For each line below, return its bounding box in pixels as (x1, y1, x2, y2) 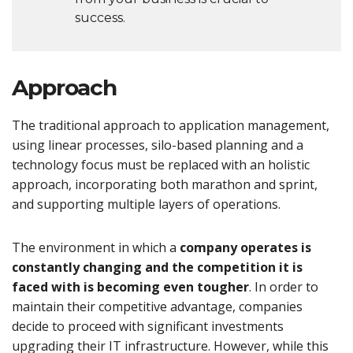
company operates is (180, 239, 311, 257)
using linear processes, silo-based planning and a (12, 136, 303, 154)
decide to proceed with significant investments (12, 318, 284, 336)
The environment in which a (12, 239, 180, 257)
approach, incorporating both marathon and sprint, (12, 176, 318, 194)
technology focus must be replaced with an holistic (12, 156, 310, 174)
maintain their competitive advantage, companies (12, 298, 303, 316)
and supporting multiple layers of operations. (12, 195, 281, 214)
